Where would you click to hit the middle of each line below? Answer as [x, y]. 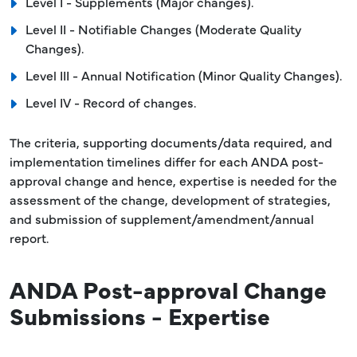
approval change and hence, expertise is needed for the [173, 180]
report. [29, 237]
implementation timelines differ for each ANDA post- [167, 161]
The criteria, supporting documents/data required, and [171, 142]
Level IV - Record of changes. [111, 102]
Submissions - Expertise [140, 315]
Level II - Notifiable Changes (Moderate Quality [163, 29]
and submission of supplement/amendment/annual [162, 218]
